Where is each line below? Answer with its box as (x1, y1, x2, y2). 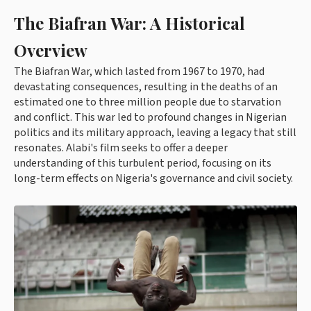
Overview (14, 39, 87, 61)
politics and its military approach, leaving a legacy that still (14, 125, 296, 140)
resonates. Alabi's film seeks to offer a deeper (14, 140, 228, 155)
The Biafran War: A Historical (14, 12, 245, 34)
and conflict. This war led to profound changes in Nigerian (14, 110, 287, 125)
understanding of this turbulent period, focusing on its (14, 155, 271, 171)
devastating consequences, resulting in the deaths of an (14, 79, 278, 94)
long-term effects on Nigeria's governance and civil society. (14, 171, 293, 186)
